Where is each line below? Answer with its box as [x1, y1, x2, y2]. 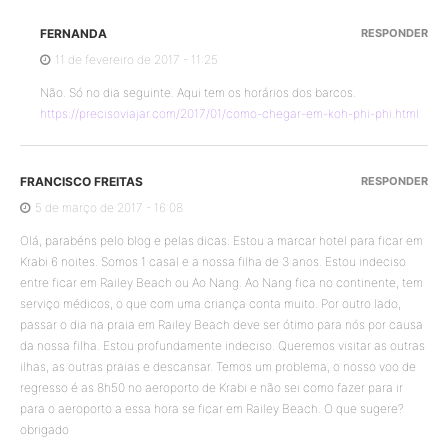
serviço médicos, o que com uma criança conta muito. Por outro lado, [20, 296, 401, 312]
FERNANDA [40, 26, 107, 42]
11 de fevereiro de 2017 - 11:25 [55, 52, 218, 68]
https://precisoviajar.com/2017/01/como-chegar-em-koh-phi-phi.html [40, 106, 419, 122]
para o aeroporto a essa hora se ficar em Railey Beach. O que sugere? [20, 401, 404, 417]
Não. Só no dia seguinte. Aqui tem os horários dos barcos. [40, 85, 356, 101]
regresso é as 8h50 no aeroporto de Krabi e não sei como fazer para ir [20, 380, 403, 396]
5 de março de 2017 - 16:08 [35, 200, 183, 216]
